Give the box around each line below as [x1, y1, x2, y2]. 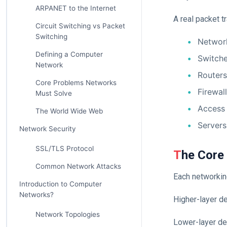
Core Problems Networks [35, 79, 117, 87]
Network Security [19, 125, 76, 133]
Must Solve [35, 89, 72, 97]
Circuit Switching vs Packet [35, 22, 125, 30]
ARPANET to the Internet [35, 4, 116, 12]
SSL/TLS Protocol [35, 144, 94, 153]
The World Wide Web [35, 107, 103, 115]
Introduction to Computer [19, 180, 102, 188]
